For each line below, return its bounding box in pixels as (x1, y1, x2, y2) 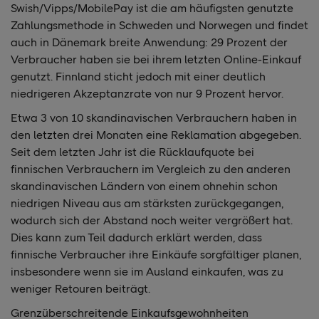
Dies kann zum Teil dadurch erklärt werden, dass (11, 230, 262, 244)
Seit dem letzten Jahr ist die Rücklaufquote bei (11, 145, 254, 159)
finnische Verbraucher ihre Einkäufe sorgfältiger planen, (11, 247, 301, 261)
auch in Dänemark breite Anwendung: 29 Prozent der (11, 35, 288, 49)
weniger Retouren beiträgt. (11, 281, 150, 296)
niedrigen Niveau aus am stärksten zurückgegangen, (11, 196, 283, 210)
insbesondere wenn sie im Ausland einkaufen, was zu (11, 264, 283, 278)
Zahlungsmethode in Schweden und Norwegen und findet (11, 18, 308, 32)
